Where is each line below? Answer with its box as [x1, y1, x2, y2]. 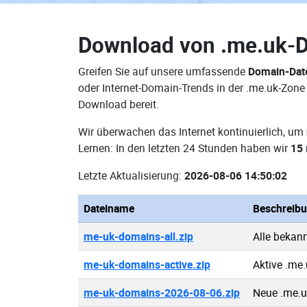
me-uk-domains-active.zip [84, 257, 210, 272]
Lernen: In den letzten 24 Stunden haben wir [78, 140, 291, 156]
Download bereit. [78, 97, 159, 112]
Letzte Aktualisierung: [78, 168, 184, 183]
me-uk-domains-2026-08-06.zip [84, 285, 240, 300]
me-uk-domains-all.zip [84, 229, 193, 244]
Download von [78, 30, 221, 59]
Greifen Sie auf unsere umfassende [78, 64, 248, 79]
